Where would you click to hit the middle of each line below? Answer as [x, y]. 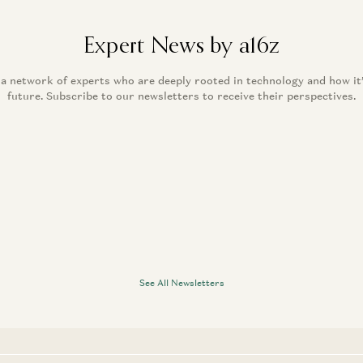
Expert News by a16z [181, 45]
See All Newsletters [181, 283]
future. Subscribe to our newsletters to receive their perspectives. [181, 96]
